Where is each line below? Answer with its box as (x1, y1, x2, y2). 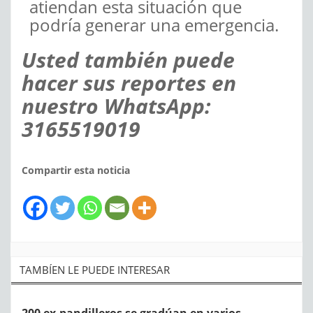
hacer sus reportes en (22, 68, 236, 98)
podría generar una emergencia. (29, 13, 279, 37)
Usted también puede (22, 45, 235, 75)
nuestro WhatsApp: (22, 92, 211, 121)
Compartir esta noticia (22, 163, 130, 177)
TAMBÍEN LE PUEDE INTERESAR (20, 263, 170, 277)
